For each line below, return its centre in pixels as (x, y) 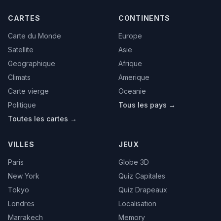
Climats (19, 77)
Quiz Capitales (142, 176)
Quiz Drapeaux (143, 190)
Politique (22, 105)
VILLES (21, 144)
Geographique (32, 63)
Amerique (134, 77)
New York (24, 176)
